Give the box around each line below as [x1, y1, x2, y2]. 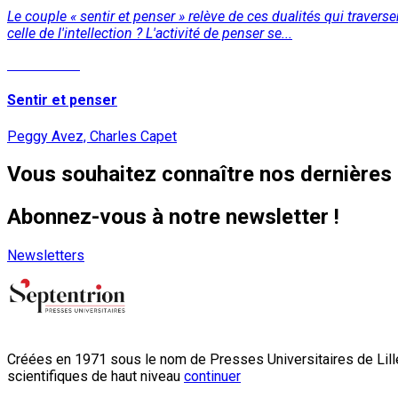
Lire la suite [7, 55, 80, 73]
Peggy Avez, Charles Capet [7, 127, 177, 145]
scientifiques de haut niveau [7, 368, 184, 386]
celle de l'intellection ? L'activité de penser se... [7, 24, 292, 42]
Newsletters [7, 247, 84, 265]
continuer [184, 368, 241, 386]
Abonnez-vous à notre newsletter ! [7, 204, 339, 230]
